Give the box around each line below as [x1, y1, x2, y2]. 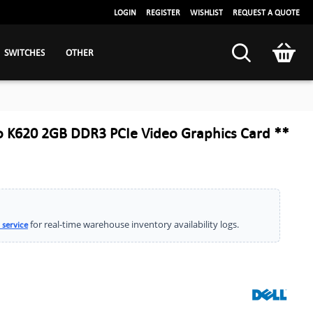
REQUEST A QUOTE [233, 7, 300, 17]
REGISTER [146, 7, 180, 17]
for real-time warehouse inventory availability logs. [28, 218, 239, 231]
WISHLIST [190, 7, 223, 17]
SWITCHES [3, 46, 45, 58]
